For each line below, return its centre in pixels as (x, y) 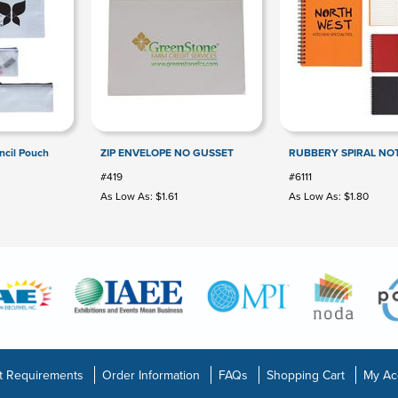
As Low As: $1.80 (329, 196)
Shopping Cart (305, 375)
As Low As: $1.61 (139, 196)
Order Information (151, 375)
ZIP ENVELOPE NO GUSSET (167, 153)
